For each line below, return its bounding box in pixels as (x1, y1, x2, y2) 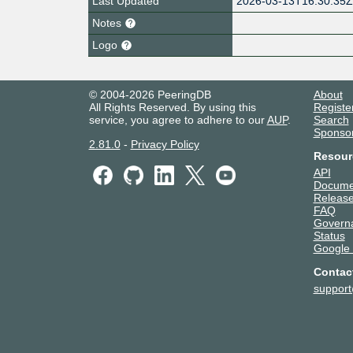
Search (313, 113, 349, 126)
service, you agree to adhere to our (88, 113, 267, 126)
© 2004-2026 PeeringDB (88, 87, 211, 101)
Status (313, 229, 345, 242)
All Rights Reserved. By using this (88, 100, 256, 113)
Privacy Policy (130, 137, 199, 150)
